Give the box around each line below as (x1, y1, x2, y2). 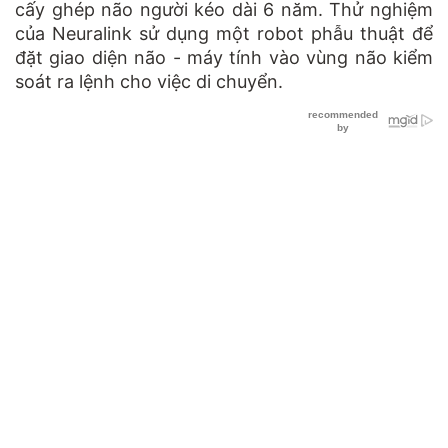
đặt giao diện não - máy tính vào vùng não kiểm (15, 47, 433, 69)
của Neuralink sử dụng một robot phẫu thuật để (15, 23, 433, 45)
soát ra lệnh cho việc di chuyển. (15, 71, 283, 93)
